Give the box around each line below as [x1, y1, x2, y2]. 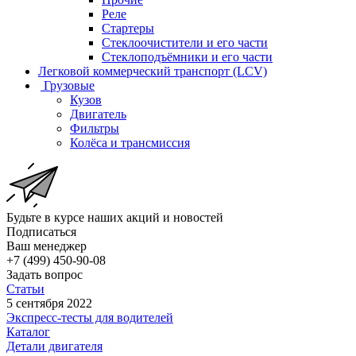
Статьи [6, 281, 44, 296]
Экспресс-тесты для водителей [6, 310, 173, 324]
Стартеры [102, 21, 154, 35]
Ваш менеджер [6, 238, 87, 253]
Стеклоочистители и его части [102, 35, 268, 49]
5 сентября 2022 [6, 296, 92, 310]
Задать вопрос [6, 267, 83, 281]
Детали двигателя [6, 339, 103, 353]
